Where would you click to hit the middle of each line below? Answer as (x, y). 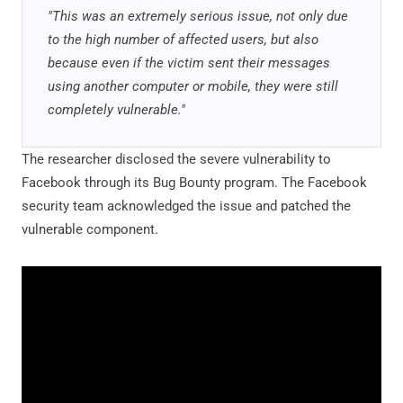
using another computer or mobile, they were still (193, 86)
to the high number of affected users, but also (183, 39)
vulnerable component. (90, 229)
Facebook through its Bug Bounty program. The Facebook (194, 182)
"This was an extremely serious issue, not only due (198, 16)
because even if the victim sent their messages (189, 63)
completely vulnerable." (116, 109)
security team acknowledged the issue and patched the (186, 206)
